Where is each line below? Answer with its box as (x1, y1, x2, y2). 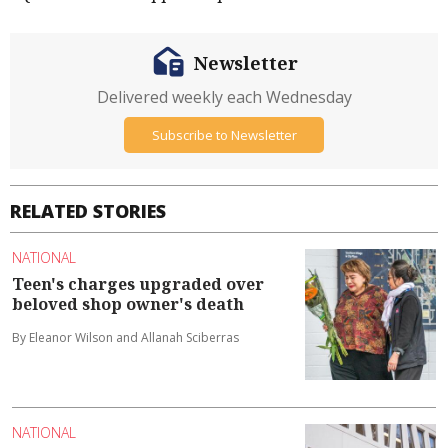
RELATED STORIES (10, 199, 166, 224)
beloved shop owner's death (12, 292, 244, 315)
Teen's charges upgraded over (12, 272, 264, 295)
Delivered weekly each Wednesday (96, 86, 352, 109)
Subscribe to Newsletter (151, 125, 297, 144)
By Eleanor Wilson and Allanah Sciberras (12, 328, 239, 346)
